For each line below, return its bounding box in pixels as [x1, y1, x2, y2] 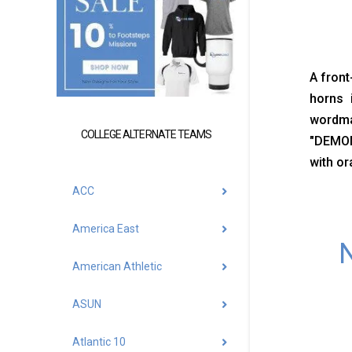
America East [72, 222, 139, 236]
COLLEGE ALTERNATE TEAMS [80, 127, 212, 141]
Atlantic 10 [72, 335, 126, 349]
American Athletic [72, 260, 162, 273]
